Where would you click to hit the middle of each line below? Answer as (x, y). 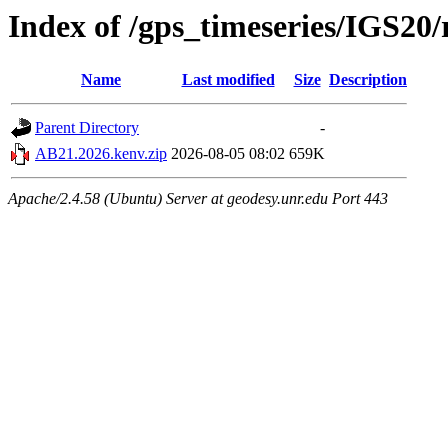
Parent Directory (87, 128)
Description (368, 80)
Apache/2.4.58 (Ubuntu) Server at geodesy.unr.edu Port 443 (198, 199)
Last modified (228, 80)
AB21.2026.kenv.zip (101, 154)
